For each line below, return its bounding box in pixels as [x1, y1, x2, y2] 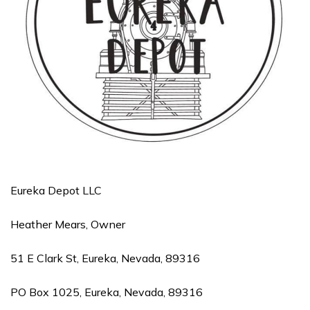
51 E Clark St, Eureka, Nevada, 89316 [10, 251, 200, 265]
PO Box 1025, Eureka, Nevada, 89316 [10, 285, 203, 299]
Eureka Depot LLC [10, 183, 102, 197]
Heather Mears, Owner [10, 217, 125, 231]
